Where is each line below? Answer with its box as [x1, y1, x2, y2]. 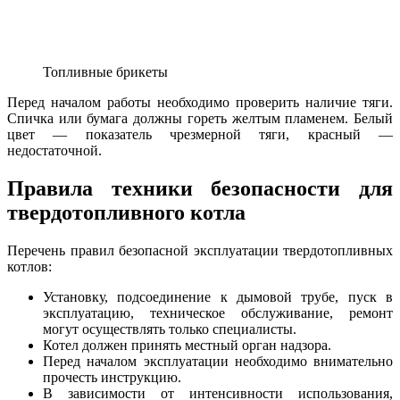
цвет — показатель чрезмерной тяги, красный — [7, 126, 393, 142]
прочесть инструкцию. [43, 369, 181, 385]
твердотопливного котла [7, 200, 246, 224]
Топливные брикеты [43, 63, 168, 79]
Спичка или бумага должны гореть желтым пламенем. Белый [7, 110, 393, 126]
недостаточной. [7, 142, 102, 158]
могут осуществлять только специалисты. [43, 321, 296, 337]
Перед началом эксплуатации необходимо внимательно [43, 353, 393, 369]
